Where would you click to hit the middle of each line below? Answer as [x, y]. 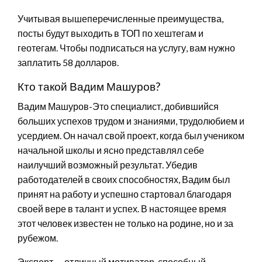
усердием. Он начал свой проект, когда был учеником [131, 135]
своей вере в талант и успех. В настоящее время [122, 208]
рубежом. [38, 237]
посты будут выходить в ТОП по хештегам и [111, 33]
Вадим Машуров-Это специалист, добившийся [118, 106]
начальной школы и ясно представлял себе [111, 150]
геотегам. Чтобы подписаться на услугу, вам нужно [126, 47]
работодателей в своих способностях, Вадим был [124, 179]
